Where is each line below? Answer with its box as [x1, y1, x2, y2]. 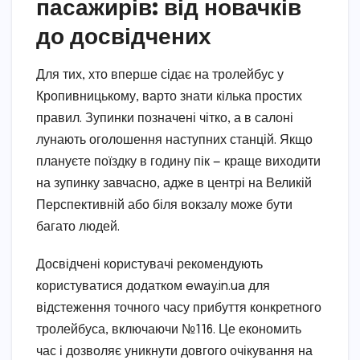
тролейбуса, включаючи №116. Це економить [36, 322, 301, 337]
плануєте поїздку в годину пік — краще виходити [36, 154, 321, 169]
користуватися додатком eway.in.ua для [36, 279, 270, 293]
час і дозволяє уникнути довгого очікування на [36, 344, 313, 358]
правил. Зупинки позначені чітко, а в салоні [36, 111, 293, 125]
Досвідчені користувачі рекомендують [36, 257, 263, 272]
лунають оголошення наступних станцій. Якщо [36, 133, 313, 147]
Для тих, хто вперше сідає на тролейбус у [36, 67, 284, 82]
